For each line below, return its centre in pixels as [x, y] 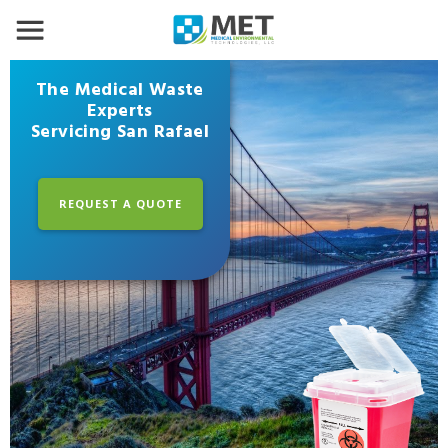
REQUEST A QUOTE [120, 203]
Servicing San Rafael [120, 132]
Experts [120, 111]
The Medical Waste [120, 90]
